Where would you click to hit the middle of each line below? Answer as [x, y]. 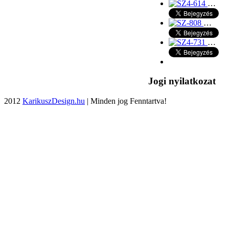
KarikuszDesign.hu [54, 101]
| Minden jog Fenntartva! [126, 101]
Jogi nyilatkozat [182, 81]
